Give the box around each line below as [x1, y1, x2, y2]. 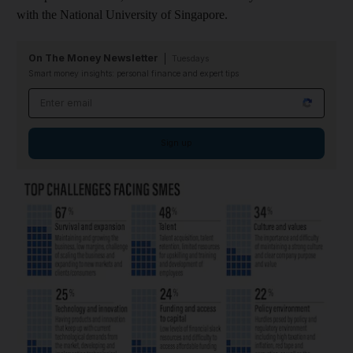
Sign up [161, 137, 192, 148]
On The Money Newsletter [28, 51, 158, 64]
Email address [28, 89, 110, 103]
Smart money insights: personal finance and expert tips [28, 68, 239, 79]
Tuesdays [172, 53, 210, 64]
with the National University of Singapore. [17, 7, 228, 21]
